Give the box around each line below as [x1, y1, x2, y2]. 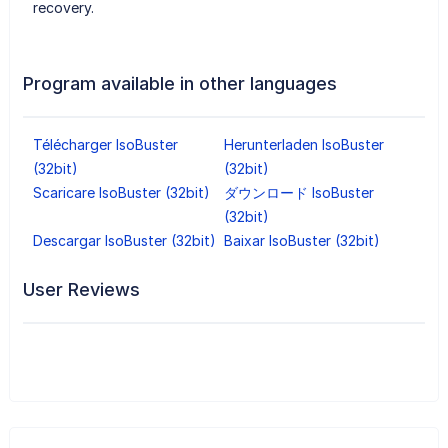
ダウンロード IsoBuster [223, 183, 374, 201]
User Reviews [22, 278, 140, 300]
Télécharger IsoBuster [32, 135, 178, 153]
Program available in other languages [22, 72, 337, 94]
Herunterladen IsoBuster [223, 135, 384, 153]
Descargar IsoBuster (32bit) [32, 231, 216, 249]
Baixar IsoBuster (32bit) [223, 231, 380, 249]
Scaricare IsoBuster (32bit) [32, 183, 210, 201]
